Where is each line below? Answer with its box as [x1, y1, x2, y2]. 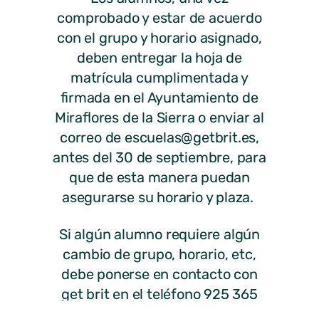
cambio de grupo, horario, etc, [63, 245, 256, 263]
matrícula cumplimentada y [70, 68, 249, 86]
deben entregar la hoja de [76, 48, 242, 66]
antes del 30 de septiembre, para [53, 148, 266, 166]
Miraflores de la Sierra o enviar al [54, 108, 265, 126]
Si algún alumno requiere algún [58, 225, 260, 243]
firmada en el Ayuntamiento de [61, 88, 258, 106]
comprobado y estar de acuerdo [57, 9, 262, 26]
